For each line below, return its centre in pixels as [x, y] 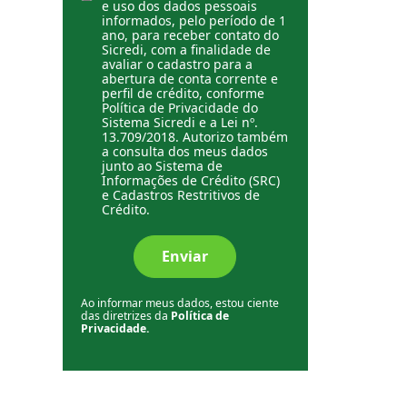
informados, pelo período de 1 [194, 20]
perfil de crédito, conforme [183, 93]
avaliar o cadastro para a [177, 64]
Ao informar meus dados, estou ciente [179, 303]
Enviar [185, 256]
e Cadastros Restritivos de [180, 195]
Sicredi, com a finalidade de [186, 50]
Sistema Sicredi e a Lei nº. [179, 122]
